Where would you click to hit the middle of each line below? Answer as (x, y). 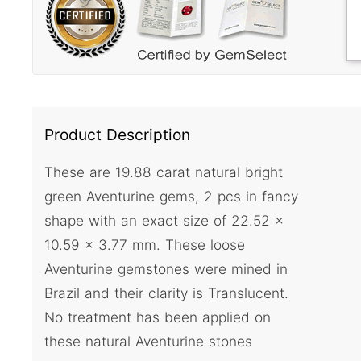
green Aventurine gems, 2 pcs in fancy (171, 197)
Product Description (117, 135)
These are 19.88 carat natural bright (164, 172)
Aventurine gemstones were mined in (166, 269)
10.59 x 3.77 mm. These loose (145, 245)
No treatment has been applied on (158, 317)
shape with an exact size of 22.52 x (164, 221)
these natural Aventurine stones (148, 342)
